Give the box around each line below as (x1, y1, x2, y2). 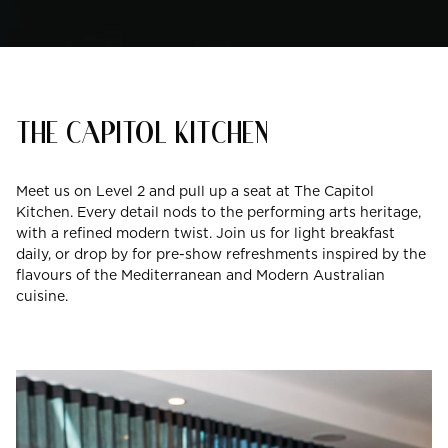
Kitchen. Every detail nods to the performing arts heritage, (16, 203, 421, 220)
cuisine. (16, 287, 68, 304)
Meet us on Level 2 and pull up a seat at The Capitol (16, 182, 374, 199)
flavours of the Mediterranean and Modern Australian (16, 266, 385, 283)
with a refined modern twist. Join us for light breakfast (16, 224, 395, 241)
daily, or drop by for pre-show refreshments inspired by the (16, 245, 426, 262)
